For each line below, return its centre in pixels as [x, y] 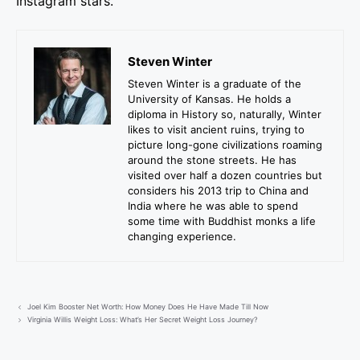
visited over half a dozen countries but [225, 176]
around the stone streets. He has [212, 160]
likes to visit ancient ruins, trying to [216, 130]
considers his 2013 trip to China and [218, 191]
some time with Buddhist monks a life [222, 221]
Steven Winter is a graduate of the [215, 84]
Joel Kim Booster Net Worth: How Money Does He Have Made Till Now [148, 307]
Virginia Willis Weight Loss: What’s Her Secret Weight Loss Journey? [143, 320]
